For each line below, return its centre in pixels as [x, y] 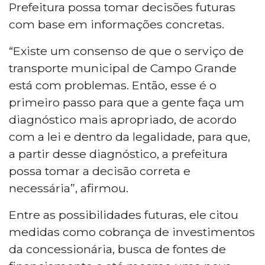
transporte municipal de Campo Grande [123, 68]
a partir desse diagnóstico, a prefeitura [118, 153]
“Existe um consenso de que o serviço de [126, 51]
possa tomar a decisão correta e [100, 171]
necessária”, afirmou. [69, 188]
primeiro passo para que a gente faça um [127, 102]
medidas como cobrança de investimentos [132, 232]
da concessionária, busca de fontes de [117, 249]
